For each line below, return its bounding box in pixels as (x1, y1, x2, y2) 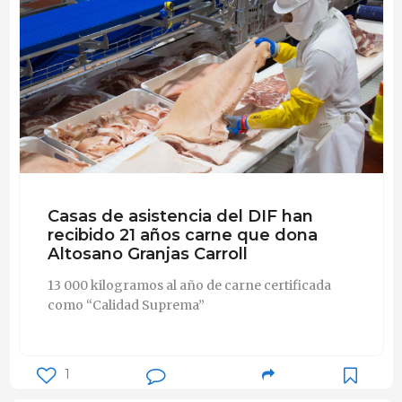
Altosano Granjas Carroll (47, 242, 248, 264)
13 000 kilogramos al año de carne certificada (47, 276, 331, 293)
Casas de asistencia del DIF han (47, 205, 313, 226)
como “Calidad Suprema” (47, 296, 205, 313)
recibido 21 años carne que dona (47, 223, 318, 245)
